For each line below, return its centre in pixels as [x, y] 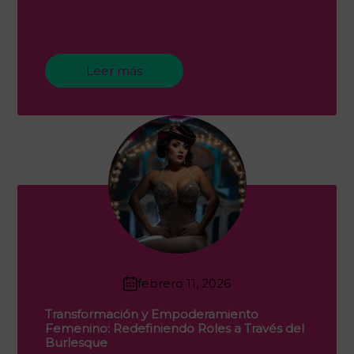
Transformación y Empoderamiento [152, 314]
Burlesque [76, 342]
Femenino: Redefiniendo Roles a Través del [175, 328]
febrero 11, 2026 [184, 283]
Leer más [114, 71]
